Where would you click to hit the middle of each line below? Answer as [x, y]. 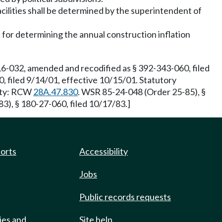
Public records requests [125, 197]
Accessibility [104, 151]
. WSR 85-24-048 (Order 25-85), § [142, 92]
